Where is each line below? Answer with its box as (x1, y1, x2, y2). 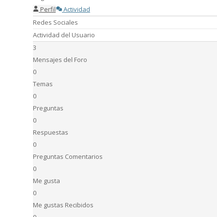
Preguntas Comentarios (33, 152, 103, 161)
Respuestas (33, 127, 68, 137)
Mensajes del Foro (33, 55, 87, 64)
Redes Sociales (33, 17, 78, 27)
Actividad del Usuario (33, 30, 95, 39)
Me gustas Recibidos (33, 200, 93, 209)
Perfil (40, 4, 56, 14)
